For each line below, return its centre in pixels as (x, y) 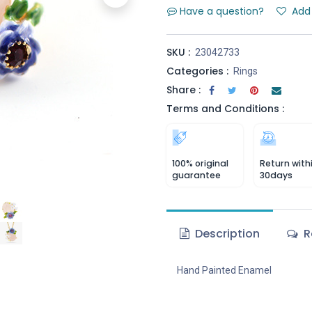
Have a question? (222, 11)
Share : (184, 90)
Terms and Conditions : (225, 109)
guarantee (196, 175)
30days (276, 175)
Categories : (197, 71)
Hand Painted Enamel (224, 270)
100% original (200, 163)
